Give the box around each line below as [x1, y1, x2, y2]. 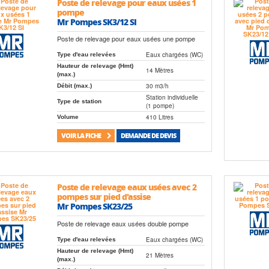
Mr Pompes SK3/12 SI [57, 15, 137, 28]
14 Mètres [146, 65, 174, 74]
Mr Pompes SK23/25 [57, 200, 133, 213]
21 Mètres [146, 250, 174, 259]
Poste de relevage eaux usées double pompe [57, 218, 189, 228]
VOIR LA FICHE [61, 131, 102, 141]
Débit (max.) [57, 82, 92, 89]
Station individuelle [146, 92, 199, 101]
